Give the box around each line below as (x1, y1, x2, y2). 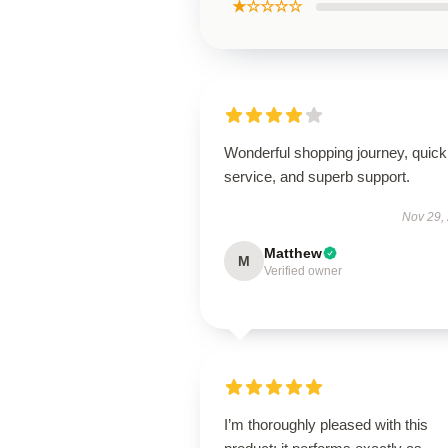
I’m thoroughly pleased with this (224, 416, 428, 433)
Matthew (264, 245, 322, 261)
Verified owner (264, 264, 342, 278)
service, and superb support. (224, 168, 410, 185)
